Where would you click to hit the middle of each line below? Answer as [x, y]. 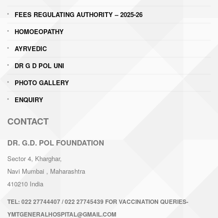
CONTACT [28, 121]
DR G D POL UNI [39, 66]
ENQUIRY [29, 100]
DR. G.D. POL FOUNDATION [56, 143]
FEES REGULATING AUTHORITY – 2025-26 [79, 15]
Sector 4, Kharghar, [35, 159]
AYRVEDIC [31, 49]
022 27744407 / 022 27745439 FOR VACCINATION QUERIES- [105, 202]
